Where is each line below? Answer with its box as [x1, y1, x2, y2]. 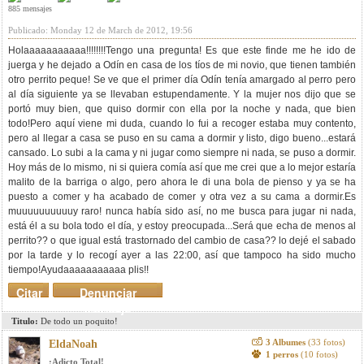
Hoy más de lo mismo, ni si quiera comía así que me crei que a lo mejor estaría [8, 162, 356, 173]
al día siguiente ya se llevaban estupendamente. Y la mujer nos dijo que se [8, 89, 356, 100]
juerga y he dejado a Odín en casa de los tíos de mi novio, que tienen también [8, 59, 356, 71]
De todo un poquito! [38, 316, 118, 326]
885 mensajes [8, 4, 52, 13]
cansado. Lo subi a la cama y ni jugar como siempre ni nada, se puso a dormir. [8, 147, 356, 158]
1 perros [265, 349, 301, 359]
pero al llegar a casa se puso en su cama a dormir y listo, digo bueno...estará [8, 132, 356, 144]
